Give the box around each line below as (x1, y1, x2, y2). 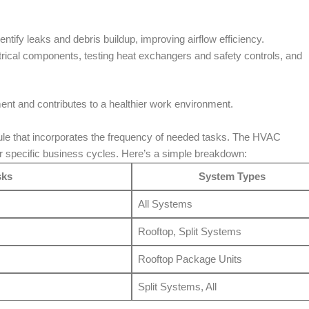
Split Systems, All (137, 281, 217, 293)
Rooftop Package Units (137, 253, 242, 266)
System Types (199, 170, 266, 183)
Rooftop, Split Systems (137, 226, 241, 238)
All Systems (137, 198, 192, 210)
